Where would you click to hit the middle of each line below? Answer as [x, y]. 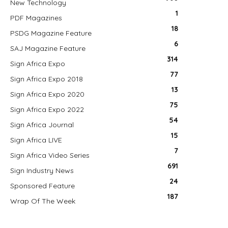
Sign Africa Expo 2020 [47, 94]
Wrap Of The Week [43, 201]
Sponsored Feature [42, 186]
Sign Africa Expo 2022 [47, 109]
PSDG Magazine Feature [51, 33]
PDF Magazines [36, 18]
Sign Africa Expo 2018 [47, 79]
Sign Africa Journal [42, 125]
